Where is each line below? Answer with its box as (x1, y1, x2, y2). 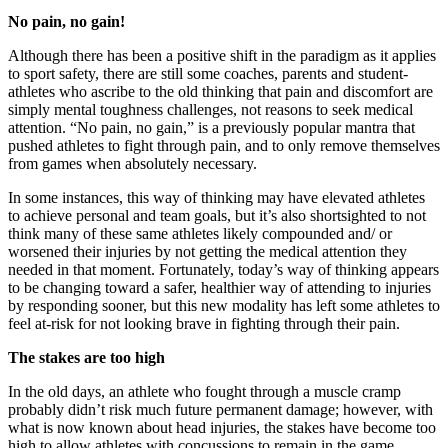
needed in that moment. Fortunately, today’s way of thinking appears (8, 260, 439, 278)
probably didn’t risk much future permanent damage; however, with (8, 400, 433, 418)
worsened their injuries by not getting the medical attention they (8, 242, 407, 260)
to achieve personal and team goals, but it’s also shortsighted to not (8, 206, 426, 224)
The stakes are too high (8, 348, 165, 366)
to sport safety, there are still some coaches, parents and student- (8, 64, 408, 82)
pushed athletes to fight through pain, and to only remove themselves (8, 136, 440, 154)
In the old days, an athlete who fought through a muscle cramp (8, 382, 401, 400)
